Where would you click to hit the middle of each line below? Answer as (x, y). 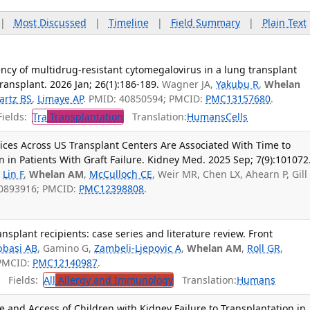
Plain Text (284, 23)
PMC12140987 (65, 262)
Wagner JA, (189, 84)
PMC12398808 (112, 189)
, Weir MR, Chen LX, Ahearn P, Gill (230, 174)
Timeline (128, 23)
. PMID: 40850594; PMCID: (145, 99)
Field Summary (205, 23)
